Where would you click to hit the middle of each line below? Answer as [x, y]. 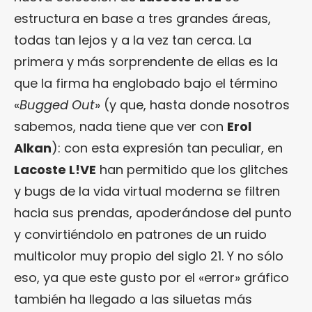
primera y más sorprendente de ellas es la [146, 61]
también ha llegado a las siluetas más [133, 299]
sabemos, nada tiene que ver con [120, 126]
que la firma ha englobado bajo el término [146, 83]
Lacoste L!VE [55, 169]
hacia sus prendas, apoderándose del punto [153, 212]
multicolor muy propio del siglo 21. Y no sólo [149, 256]
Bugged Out [57, 104]
